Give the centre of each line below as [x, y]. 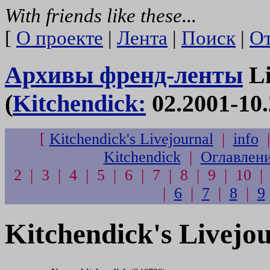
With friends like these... [101, 16]
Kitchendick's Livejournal [131, 139]
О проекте [60, 38]
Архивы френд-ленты [124, 75]
